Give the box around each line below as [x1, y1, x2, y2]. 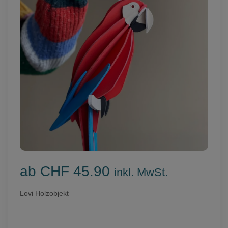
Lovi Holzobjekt [20, 189, 69, 198]
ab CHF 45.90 [20, 163, 114, 180]
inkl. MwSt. [114, 166, 168, 179]
